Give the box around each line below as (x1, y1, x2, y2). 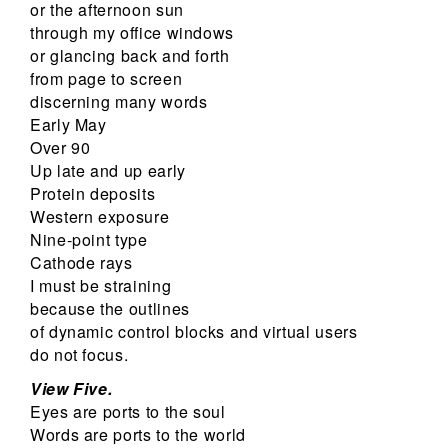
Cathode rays (30, 251, 133, 275)
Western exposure (30, 205, 170, 229)
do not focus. (30, 343, 129, 367)
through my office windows (30, 21, 234, 45)
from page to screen (30, 67, 183, 91)
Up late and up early (30, 159, 186, 183)
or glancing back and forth (30, 44, 230, 68)
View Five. (30, 377, 113, 401)
